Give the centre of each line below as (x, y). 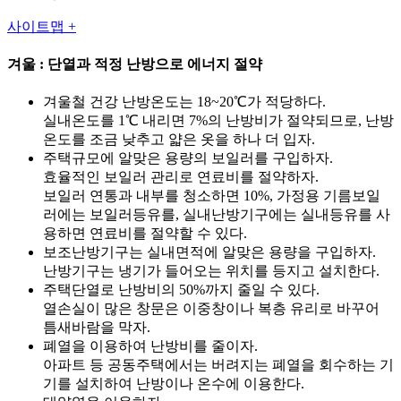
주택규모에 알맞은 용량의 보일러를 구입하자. (188, 158)
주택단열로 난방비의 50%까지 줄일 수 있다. (181, 290)
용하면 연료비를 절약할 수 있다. (145, 234)
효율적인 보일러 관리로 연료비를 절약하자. (181, 177)
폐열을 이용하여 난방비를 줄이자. (150, 346)
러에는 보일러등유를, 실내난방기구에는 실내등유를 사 (217, 215)
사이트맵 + (42, 26)
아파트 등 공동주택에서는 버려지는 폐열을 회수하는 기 (218, 365)
